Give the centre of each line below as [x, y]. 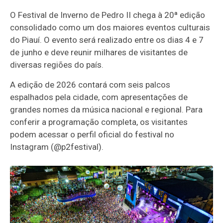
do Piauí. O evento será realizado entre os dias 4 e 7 [107, 40]
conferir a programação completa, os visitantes [99, 122]
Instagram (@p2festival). [57, 147]
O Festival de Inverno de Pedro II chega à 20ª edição [108, 15]
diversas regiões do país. [57, 65]
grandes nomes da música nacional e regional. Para [107, 110]
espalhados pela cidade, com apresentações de [99, 97]
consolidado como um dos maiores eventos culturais [110, 28]
